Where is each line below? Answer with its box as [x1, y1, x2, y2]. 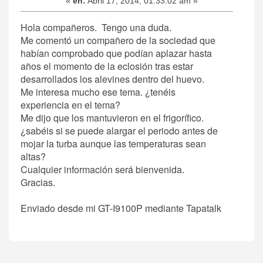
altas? [21, 149, 46, 163]
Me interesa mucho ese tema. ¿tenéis [21, 85, 176, 99]
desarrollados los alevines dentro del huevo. [21, 72, 204, 86]
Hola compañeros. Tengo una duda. [21, 20, 171, 34]
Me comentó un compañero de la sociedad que [21, 33, 215, 47]
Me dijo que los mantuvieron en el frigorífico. [21, 110, 206, 124]
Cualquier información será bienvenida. [21, 162, 184, 176]
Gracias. [21, 175, 55, 189]
